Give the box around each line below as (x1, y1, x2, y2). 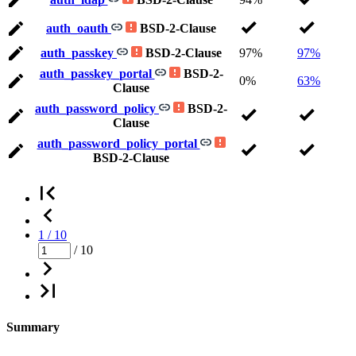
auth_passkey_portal (39, 67, 155, 81)
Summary (6, 320, 60, 335)
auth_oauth (46, 21, 111, 36)
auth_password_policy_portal (37, 137, 200, 151)
